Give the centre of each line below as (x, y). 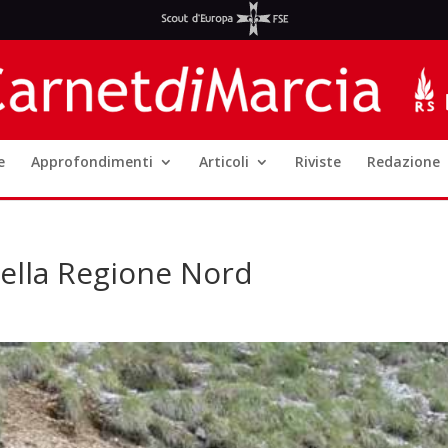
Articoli (224, 161)
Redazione (403, 161)
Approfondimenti (92, 161)
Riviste (318, 161)
